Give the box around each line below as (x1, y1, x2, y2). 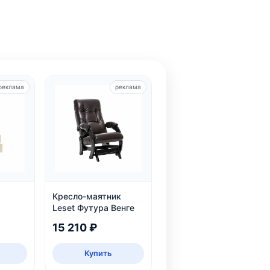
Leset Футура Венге (52, 202, 135, 213)
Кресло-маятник (52, 190, 122, 201)
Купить (84, 248, 113, 258)
